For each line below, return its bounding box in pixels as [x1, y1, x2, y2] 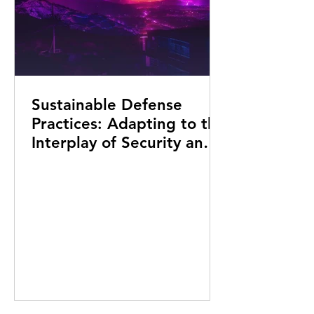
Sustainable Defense [32, 95, 182, 114]
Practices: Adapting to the [32, 114, 226, 133]
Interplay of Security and [32, 133, 213, 152]
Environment [32, 152, 124, 171]
